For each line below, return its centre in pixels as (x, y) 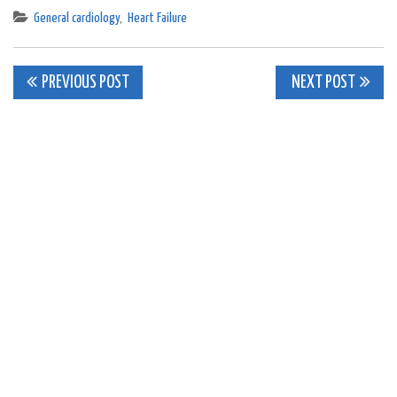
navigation (89, 124)
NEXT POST (322, 83)
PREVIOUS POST (86, 83)
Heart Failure (157, 19)
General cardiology (77, 19)
